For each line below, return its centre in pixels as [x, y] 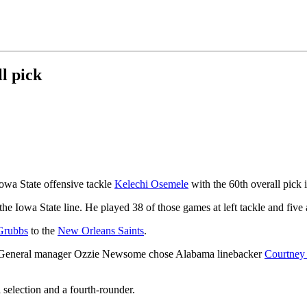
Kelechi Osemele [151, 184]
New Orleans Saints [101, 230]
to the [43, 230]
